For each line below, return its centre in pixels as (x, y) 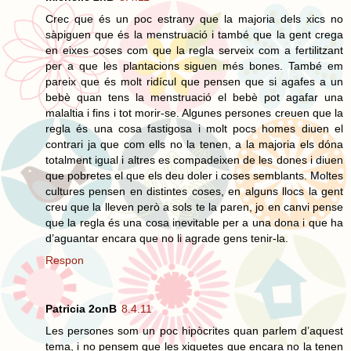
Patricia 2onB (81, 308)
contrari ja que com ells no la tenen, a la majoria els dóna (194, 144)
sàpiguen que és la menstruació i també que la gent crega (194, 34)
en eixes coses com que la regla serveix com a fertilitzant (194, 50)
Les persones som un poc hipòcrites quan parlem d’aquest (194, 330)
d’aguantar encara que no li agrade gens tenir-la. (167, 238)
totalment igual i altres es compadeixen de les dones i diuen (194, 159)
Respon (65, 260)
